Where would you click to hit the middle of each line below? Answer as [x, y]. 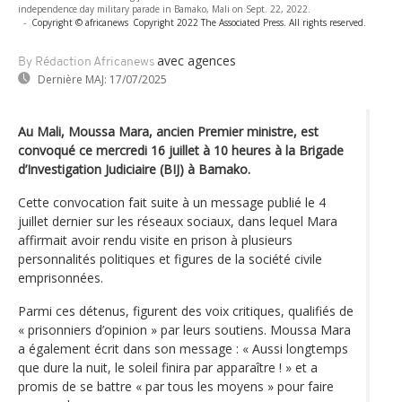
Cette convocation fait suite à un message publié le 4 [172, 202]
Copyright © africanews [80, 22]
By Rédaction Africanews [86, 62]
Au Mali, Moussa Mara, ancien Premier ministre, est [168, 131]
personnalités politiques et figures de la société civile [170, 258]
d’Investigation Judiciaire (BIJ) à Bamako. [134, 169]
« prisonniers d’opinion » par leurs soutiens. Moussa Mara [184, 329]
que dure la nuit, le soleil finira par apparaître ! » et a [168, 367]
